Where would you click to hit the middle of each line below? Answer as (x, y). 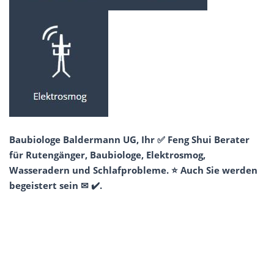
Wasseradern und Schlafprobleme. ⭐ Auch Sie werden (133, 170)
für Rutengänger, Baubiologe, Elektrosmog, (107, 154)
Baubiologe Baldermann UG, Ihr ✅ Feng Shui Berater (129, 139)
